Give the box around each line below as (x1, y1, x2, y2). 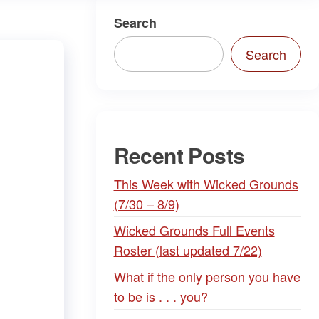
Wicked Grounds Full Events (113, 221, 275, 239)
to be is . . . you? (113, 287, 208, 305)
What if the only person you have (113, 267, 300, 286)
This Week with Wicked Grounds (113, 174, 298, 193)
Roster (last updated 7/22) (113, 241, 262, 259)
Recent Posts (113, 140, 245, 170)
